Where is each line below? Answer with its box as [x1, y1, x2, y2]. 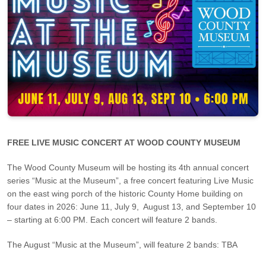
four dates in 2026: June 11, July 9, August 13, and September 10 [7, 201, 256, 211]
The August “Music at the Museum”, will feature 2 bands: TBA [7, 239, 237, 249]
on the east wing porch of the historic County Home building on [7, 188, 243, 198]
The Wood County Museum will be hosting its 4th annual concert [7, 162, 249, 172]
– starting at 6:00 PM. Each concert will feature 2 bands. [7, 214, 217, 224]
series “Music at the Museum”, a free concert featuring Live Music [7, 175, 254, 185]
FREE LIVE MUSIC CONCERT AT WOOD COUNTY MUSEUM [7, 137, 240, 147]
